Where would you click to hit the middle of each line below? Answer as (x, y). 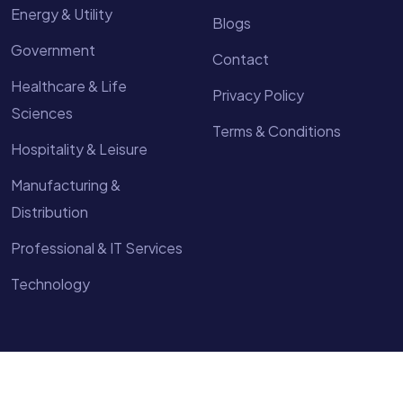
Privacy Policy (258, 95)
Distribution (49, 212)
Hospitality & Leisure (79, 149)
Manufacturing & (66, 185)
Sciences (42, 113)
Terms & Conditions (277, 131)
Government (53, 50)
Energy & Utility (62, 14)
